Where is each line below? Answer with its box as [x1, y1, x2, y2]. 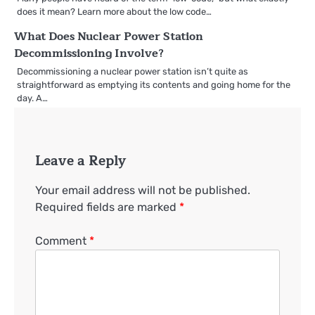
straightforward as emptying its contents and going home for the [17, 79, 290, 90]
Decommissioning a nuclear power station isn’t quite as [17, 65, 248, 77]
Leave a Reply [35, 149, 126, 172]
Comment [35, 234, 89, 248]
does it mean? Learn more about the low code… [17, 6, 212, 17]
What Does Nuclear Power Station [14, 27, 203, 46]
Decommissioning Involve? [14, 44, 164, 63]
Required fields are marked [35, 200, 179, 214]
